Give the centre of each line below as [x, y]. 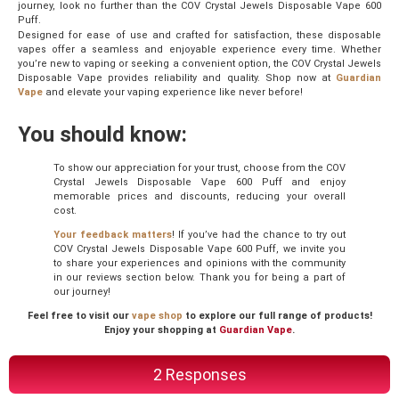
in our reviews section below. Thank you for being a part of [199, 278]
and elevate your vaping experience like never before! [173, 92]
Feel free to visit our [79, 316]
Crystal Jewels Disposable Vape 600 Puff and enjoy [199, 183]
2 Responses [199, 375]
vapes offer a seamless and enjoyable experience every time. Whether [199, 49]
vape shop [157, 316]
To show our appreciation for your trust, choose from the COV [199, 168]
